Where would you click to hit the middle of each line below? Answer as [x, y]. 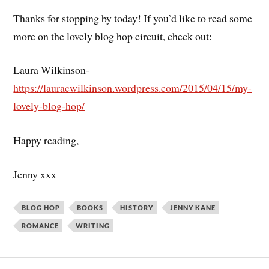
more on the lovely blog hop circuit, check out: [113, 36]
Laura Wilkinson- [52, 70]
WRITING [93, 225]
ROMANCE [41, 225]
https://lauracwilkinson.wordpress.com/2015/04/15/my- [133, 88]
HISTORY [137, 207]
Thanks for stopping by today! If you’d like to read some [133, 18]
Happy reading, [46, 140]
